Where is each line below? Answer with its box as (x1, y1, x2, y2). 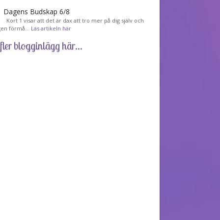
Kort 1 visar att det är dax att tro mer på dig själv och (3, 16, 144, 24)
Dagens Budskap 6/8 (3, 6, 70, 16)
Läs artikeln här (31, 24, 72, 32)
